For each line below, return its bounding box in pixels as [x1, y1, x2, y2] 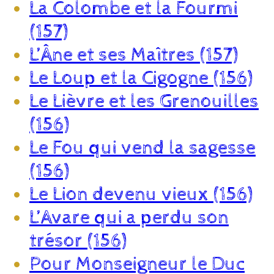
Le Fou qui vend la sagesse [29, 136, 256, 160]
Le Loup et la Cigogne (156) [29, 66, 253, 90]
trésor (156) [29, 229, 127, 253]
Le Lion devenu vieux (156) [29, 182, 253, 206]
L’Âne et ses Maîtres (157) [29, 43, 238, 67]
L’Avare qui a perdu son [29, 206, 229, 229]
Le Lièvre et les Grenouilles [29, 89, 259, 113]
